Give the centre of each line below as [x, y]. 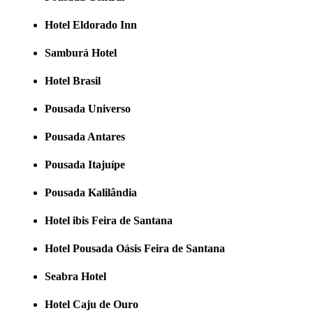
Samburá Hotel [81, 52]
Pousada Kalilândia [91, 192]
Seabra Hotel [75, 276]
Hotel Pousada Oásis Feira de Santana [135, 248]
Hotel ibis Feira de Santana [109, 220]
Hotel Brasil [73, 80]
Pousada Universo [88, 108]
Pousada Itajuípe [85, 164]
